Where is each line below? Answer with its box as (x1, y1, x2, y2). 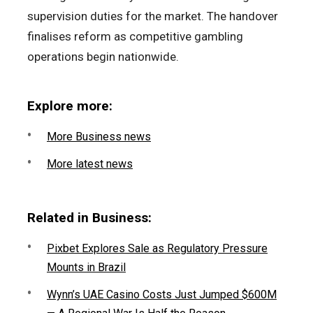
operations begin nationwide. (27, 50, 179, 64)
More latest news (47, 157, 133, 171)
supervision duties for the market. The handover (27, 9, 278, 24)
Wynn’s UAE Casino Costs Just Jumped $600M (47, 288, 277, 302)
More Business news (47, 130, 151, 144)
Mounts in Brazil (47, 261, 126, 275)
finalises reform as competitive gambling (27, 29, 243, 44)
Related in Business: (27, 210, 152, 226)
